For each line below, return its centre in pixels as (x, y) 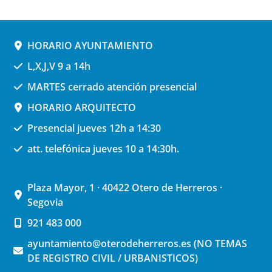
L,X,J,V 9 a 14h (59, 66)
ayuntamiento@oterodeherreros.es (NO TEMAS (137, 243)
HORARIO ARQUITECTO (82, 107)
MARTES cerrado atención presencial (112, 87)
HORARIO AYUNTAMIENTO (90, 45)
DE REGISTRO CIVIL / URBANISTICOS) (113, 258)
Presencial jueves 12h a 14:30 (94, 128)
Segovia (45, 202)
